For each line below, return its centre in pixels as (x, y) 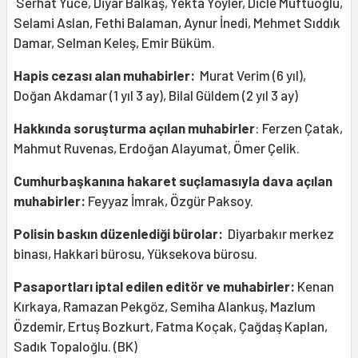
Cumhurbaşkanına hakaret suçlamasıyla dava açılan (173, 181)
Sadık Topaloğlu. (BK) (76, 346)
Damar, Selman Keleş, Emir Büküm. (114, 43)
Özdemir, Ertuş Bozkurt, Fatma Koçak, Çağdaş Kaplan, (171, 326)
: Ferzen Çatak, (299, 128)
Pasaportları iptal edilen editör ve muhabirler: (155, 286)
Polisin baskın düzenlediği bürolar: (121, 234)
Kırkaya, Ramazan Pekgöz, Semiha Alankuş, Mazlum (165, 306)
